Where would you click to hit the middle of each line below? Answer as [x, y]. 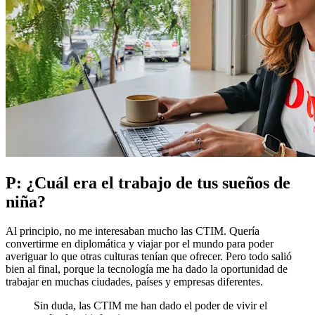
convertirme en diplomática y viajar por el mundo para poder [140, 244]
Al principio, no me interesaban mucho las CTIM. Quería [133, 231]
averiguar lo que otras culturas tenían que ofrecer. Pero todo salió [149, 257]
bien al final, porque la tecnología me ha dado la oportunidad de [147, 269]
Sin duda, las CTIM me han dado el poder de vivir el [150, 306]
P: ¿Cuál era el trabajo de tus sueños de [148, 182]
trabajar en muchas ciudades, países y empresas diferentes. [134, 282]
